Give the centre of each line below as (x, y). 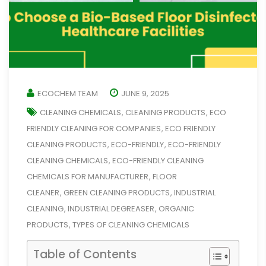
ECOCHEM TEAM (68, 94)
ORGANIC (176, 209)
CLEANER (43, 193)
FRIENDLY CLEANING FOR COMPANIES (94, 129)
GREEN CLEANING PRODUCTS (117, 193)
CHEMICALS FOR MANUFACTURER (88, 177)
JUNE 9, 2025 (145, 94)
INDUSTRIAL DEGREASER (111, 209)
